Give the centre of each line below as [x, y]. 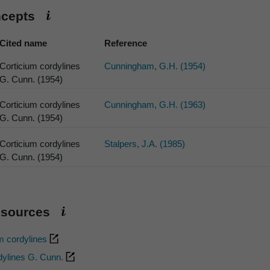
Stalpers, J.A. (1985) [145, 144]
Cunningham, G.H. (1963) [155, 105]
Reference [126, 43]
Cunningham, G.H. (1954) [155, 66]
